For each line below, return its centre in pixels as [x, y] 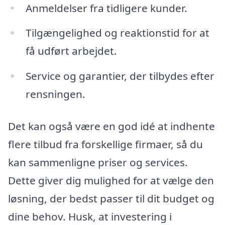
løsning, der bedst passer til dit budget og [111, 198]
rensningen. [55, 94]
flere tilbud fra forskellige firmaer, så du [105, 144]
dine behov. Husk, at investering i [90, 216]
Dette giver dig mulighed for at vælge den [111, 180]
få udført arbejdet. [71, 51]
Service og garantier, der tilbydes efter [120, 76]
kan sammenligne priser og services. [98, 162]
